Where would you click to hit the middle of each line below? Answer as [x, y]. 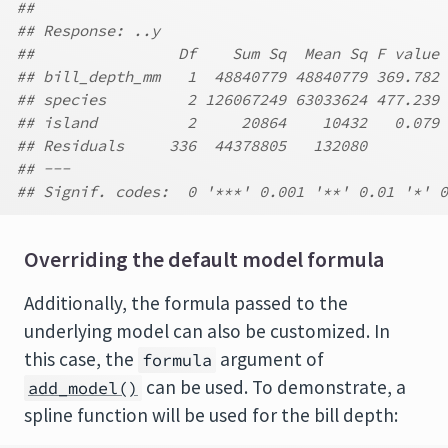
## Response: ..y [88, 30]
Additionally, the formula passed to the [186, 303]
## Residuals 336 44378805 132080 [191, 145]
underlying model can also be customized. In [207, 331]
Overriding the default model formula [204, 259]
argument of [270, 359]
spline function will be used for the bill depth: [211, 415]
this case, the [81, 359]
